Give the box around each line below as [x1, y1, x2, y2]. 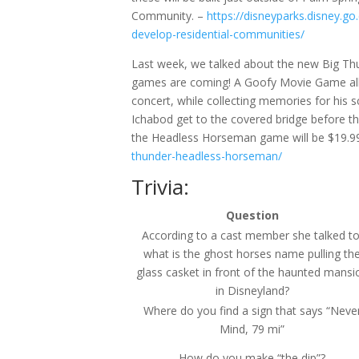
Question [225, 208, 279, 223]
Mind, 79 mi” [220, 321, 285, 337]
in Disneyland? [215, 283, 289, 298]
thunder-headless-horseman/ [131, 148, 283, 163]
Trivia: [131, 172, 190, 201]
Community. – [131, 8, 208, 23]
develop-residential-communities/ [131, 26, 305, 42]
